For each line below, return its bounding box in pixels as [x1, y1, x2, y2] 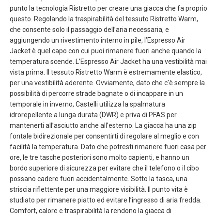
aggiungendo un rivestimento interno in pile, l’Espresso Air [10, 36, 186, 44]
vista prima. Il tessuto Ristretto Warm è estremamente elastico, [10, 68, 202, 76]
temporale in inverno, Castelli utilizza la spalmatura [10, 100, 165, 108]
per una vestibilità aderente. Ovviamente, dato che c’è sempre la [10, 78, 205, 87]
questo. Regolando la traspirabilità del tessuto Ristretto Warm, [10, 15, 198, 23]
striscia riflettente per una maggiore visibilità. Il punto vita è [10, 185, 188, 193]
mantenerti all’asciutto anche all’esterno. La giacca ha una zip [10, 121, 197, 129]
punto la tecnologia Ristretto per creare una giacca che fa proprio [10, 4, 207, 12]
